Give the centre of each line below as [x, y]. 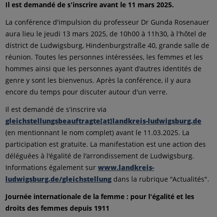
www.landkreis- [126, 167]
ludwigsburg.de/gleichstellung [59, 179]
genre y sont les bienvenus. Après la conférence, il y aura [98, 80]
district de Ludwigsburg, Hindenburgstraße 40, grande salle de [108, 45]
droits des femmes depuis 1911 [58, 208]
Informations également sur [52, 167]
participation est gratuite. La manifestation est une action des [106, 144]
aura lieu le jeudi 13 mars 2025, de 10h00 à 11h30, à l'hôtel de [106, 34]
